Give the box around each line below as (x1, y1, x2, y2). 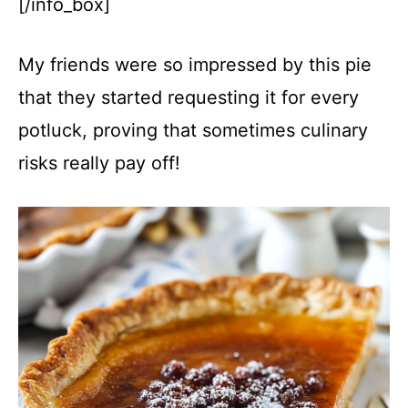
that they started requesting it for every (18, 87, 359, 108)
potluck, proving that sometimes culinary (18, 119, 368, 141)
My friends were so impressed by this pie (18, 54, 372, 76)
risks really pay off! (18, 152, 180, 174)
